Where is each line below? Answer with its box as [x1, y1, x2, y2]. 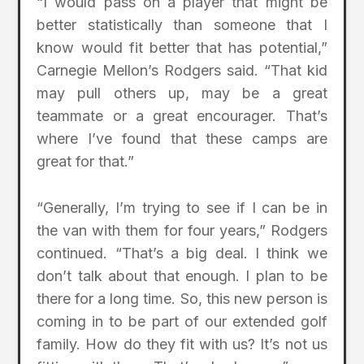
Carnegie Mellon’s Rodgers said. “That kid [37, 62, 327, 80]
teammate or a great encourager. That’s [37, 107, 327, 125]
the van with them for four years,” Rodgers [37, 221, 327, 239]
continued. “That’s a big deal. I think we [37, 244, 327, 262]
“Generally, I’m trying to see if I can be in [37, 198, 327, 216]
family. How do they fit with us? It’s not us [37, 335, 327, 353]
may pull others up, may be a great [37, 84, 327, 102]
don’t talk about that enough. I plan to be [37, 266, 327, 284]
